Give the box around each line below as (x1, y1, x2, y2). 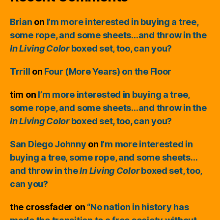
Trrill (10, 66, 30, 77)
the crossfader (10, 202, 73, 212)
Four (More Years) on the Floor (44, 66, 172, 77)
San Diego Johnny (10, 139, 86, 149)
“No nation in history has (87, 202, 189, 212)
